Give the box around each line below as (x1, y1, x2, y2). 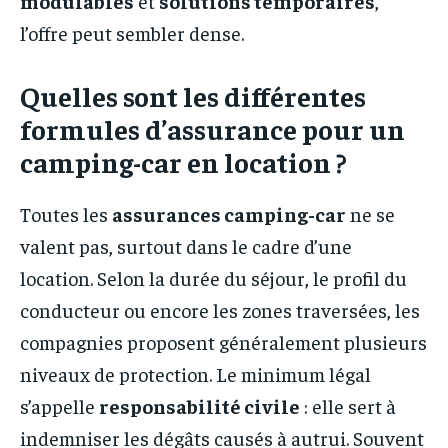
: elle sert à (300, 392, 396, 418)
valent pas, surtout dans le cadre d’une (20, 232, 352, 258)
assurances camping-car (112, 200, 346, 226)
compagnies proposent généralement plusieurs (20, 328, 427, 354)
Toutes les (20, 200, 112, 226)
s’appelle (20, 392, 99, 418)
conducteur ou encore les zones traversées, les (20, 296, 420, 322)
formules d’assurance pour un (20, 110, 405, 146)
